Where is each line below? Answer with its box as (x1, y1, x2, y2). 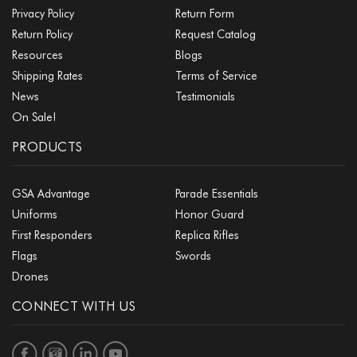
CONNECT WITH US (12, 299, 135, 315)
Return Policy (12, 28, 73, 41)
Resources (12, 49, 63, 62)
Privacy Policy (12, 7, 74, 21)
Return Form (175, 7, 234, 21)
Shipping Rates (12, 69, 83, 83)
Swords (175, 249, 211, 263)
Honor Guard (175, 208, 244, 222)
